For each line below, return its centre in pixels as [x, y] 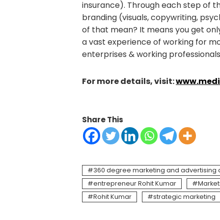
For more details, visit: [129, 81]
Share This [103, 119]
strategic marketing [184, 196]
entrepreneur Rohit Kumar [135, 183]
